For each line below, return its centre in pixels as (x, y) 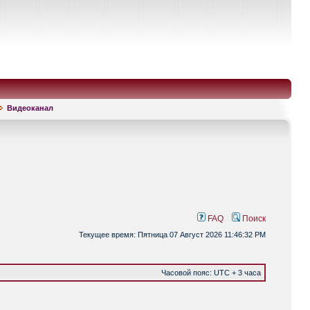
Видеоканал (30, 108)
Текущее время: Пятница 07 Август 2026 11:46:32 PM (172, 235)
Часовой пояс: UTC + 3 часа (211, 273)
